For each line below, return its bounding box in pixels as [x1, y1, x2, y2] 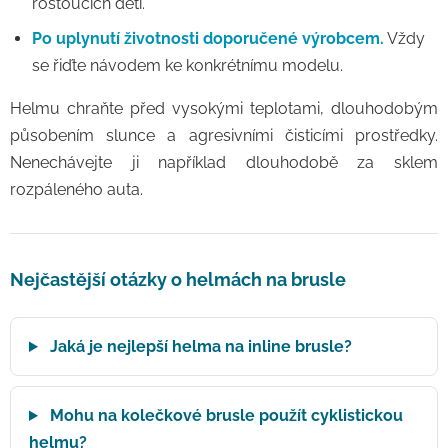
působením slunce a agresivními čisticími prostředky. [10, 126, 438, 145]
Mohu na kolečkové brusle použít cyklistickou [45, 406, 403, 425]
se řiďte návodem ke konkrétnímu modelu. [32, 56, 343, 75]
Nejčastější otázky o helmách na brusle [10, 269, 346, 290]
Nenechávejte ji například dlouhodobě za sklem [10, 153, 438, 172]
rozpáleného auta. [10, 180, 143, 199]
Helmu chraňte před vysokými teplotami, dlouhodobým [10, 99, 438, 118]
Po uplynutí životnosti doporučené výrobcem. [32, 29, 384, 48]
